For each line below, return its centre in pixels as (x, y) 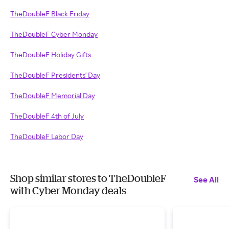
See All (206, 179)
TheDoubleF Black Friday (50, 14)
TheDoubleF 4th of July (47, 116)
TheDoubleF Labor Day (47, 136)
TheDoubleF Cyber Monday (54, 34)
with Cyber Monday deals (68, 190)
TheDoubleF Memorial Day (53, 95)
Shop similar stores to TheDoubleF (88, 178)
